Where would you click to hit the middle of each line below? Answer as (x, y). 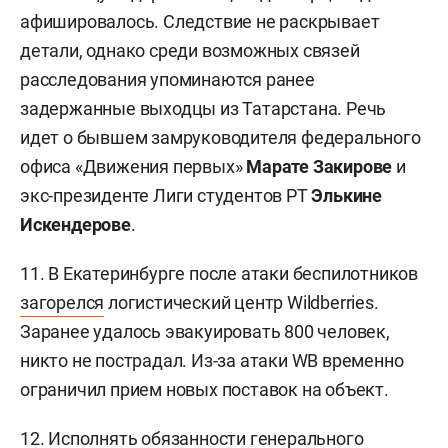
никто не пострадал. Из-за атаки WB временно (212, 360)
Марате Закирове (319, 166)
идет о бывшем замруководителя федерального (220, 137)
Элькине (347, 195)
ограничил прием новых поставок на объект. (204, 389)
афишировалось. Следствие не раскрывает (200, 21)
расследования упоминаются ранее (167, 79)
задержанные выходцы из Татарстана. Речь (203, 108)
